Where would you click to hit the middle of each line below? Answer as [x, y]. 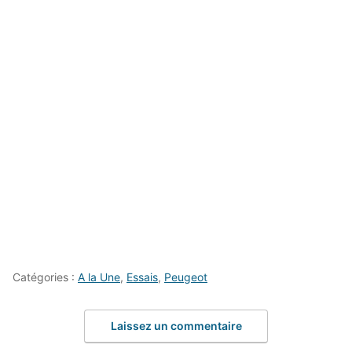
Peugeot [186, 277]
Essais [142, 277]
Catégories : [45, 277]
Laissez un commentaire [176, 326]
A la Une [99, 277]
